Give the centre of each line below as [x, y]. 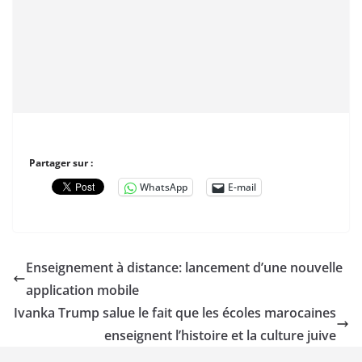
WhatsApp [164, 187]
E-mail [242, 187]
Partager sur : [61, 163]
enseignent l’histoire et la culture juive [220, 335]
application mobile [82, 290]
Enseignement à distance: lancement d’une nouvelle [184, 267]
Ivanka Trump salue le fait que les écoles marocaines [175, 313]
